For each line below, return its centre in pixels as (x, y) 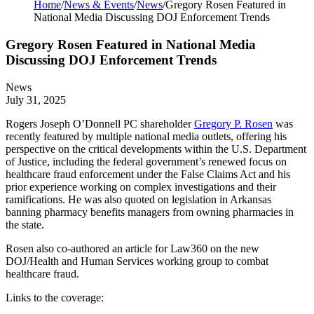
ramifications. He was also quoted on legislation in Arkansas (138, 199)
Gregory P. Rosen (233, 123)
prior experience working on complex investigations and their (141, 186)
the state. (25, 224)
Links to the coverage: (55, 297)
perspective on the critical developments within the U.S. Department (156, 149)
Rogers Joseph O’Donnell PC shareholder (100, 123)
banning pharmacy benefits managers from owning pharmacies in (150, 212)
